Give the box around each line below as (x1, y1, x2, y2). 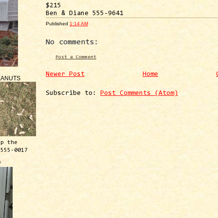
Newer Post (46, 71, 85, 78)
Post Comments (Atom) (100, 90, 178, 97)
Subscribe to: (46, 90, 100, 97)
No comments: (46, 38, 98, 46)
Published (46, 20, 70, 26)
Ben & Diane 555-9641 (46, 10, 124, 17)
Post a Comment (55, 54, 96, 60)
